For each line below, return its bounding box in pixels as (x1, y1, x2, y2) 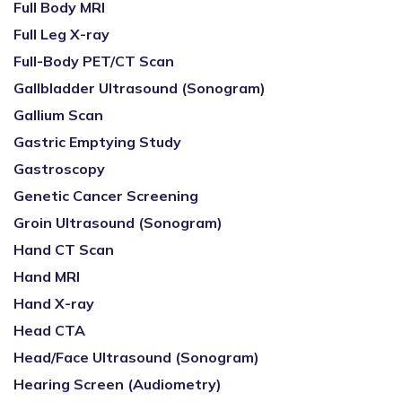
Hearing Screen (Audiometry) (13, 375, 222, 393)
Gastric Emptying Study (13, 133, 181, 151)
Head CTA (13, 321, 85, 339)
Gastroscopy (13, 160, 105, 178)
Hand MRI (13, 267, 80, 285)
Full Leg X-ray (13, 25, 109, 43)
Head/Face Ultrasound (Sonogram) (13, 348, 259, 366)
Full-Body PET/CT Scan (13, 52, 174, 70)
